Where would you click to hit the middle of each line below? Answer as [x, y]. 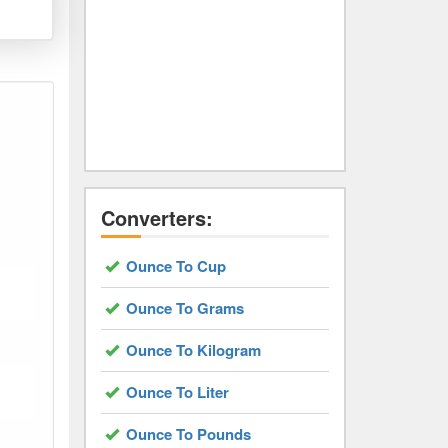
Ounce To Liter [177, 392]
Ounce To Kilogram [193, 350]
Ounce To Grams [184, 308]
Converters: [156, 217]
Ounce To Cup [175, 266]
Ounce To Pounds [188, 434]
